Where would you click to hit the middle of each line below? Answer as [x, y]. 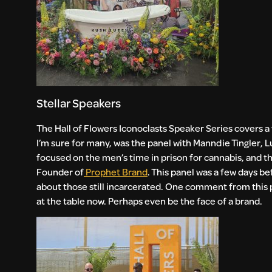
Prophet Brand [117, 172]
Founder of [60, 172]
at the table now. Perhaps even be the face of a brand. [150, 201]
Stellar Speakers [80, 103]
